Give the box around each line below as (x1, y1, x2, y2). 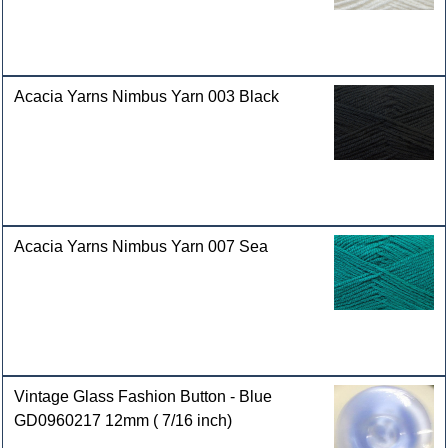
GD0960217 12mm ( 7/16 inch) (14, 411, 233, 429)
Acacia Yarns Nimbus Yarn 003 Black (14, 87, 280, 105)
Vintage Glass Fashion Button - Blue (14, 387, 273, 405)
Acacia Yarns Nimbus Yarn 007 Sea (14, 237, 269, 255)
